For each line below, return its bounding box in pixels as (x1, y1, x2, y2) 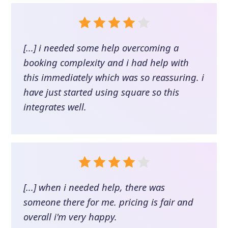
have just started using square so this (23, 85, 180, 98)
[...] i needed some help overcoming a (23, 41, 179, 54)
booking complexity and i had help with (23, 55, 189, 69)
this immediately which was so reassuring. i (23, 70, 205, 83)
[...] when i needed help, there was (23, 180, 165, 193)
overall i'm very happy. (23, 210, 118, 223)
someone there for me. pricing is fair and (23, 195, 194, 208)
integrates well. (23, 100, 87, 113)
